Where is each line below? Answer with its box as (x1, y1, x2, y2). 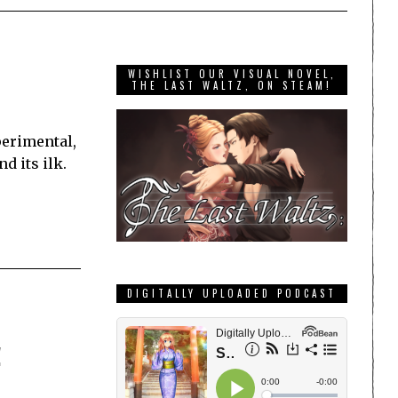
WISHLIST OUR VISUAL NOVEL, (127, 67, 337, 82)
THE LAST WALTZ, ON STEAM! (131, 78, 332, 93)
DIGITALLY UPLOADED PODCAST (127, 286, 337, 301)
